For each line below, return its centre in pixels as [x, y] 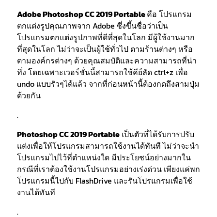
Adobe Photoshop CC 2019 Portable [82, 14]
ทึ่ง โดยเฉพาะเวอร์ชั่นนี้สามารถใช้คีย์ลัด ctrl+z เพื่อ [102, 72]
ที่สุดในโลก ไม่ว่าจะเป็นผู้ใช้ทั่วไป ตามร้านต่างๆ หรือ [105, 49]
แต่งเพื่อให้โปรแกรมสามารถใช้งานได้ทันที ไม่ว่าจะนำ [108, 146]
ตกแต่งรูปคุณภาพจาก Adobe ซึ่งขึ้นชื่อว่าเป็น [93, 26]
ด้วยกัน [29, 95]
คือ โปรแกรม [169, 14]
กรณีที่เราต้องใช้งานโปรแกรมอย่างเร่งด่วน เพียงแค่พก [108, 169]
